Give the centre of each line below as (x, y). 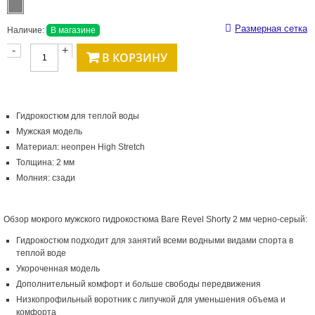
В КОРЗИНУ (135, 58)
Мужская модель (49, 132)
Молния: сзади (46, 178)
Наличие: (26, 31)
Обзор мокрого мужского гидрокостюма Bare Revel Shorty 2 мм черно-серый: (155, 220)
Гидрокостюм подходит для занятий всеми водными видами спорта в (155, 241)
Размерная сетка (271, 29)
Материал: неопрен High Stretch (81, 147)
